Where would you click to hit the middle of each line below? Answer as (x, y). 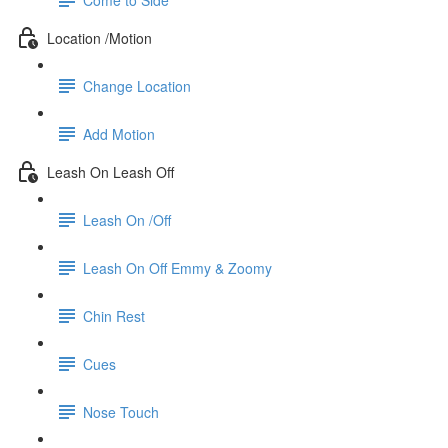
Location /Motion (99, 37)
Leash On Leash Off (110, 171)
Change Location (137, 85)
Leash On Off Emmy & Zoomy (177, 267)
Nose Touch (121, 411)
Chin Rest (114, 315)
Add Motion (119, 133)
